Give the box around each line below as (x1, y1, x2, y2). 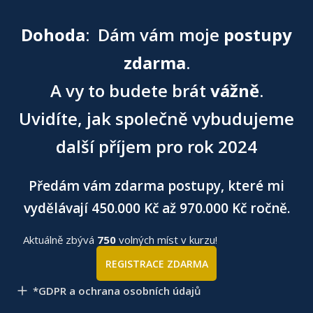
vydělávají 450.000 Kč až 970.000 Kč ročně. (23, 199, 290, 217)
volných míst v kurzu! (118, 233, 217, 247)
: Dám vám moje (85, 23, 224, 46)
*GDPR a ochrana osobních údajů (33, 284, 202, 298)
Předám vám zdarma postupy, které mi (29, 177, 284, 195)
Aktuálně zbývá (22, 233, 94, 247)
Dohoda (21, 23, 85, 46)
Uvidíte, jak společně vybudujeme (19, 107, 294, 130)
